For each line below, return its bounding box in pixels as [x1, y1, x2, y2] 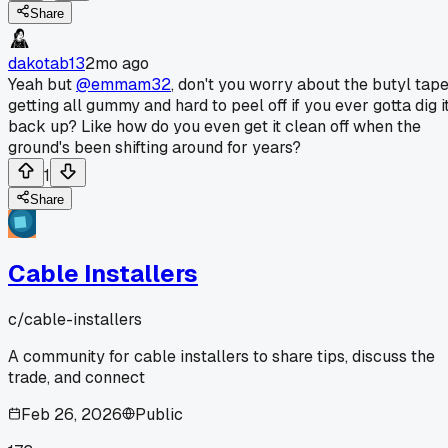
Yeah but [8, 73, 76, 95]
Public [135, 403, 183, 425]
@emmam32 [76, 73, 171, 95]
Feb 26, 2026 [21, 403, 122, 425]
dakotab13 [8, 52, 85, 74]
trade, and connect [8, 366, 145, 388]
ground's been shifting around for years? [8, 136, 301, 158]
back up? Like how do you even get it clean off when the [8, 115, 421, 137]
